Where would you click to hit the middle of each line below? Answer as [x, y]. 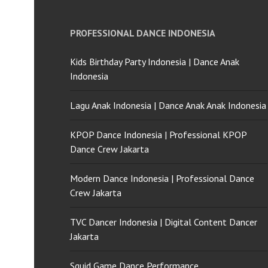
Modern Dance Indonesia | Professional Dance [162, 178]
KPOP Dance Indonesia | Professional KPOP [158, 135]
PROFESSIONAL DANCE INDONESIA [143, 33]
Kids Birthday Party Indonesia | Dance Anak [155, 62]
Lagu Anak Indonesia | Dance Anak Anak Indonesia [168, 105]
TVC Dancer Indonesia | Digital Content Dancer [164, 222]
